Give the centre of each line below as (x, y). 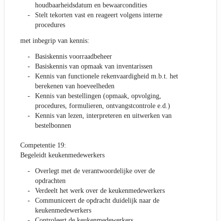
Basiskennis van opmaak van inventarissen (94, 67)
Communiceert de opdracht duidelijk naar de (97, 201)
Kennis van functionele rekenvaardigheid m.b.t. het (107, 76)
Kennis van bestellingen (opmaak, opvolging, (98, 96)
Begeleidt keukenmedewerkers (62, 155)
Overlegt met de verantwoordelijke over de (95, 171)
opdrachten (50, 181)
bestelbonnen (53, 126)
